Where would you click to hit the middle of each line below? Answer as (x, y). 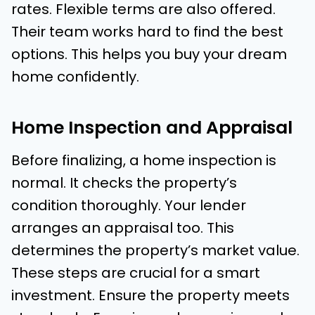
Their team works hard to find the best (147, 32)
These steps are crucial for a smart (136, 273)
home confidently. (75, 77)
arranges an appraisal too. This (123, 228)
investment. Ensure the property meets (150, 296)
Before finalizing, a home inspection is (144, 161)
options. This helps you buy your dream (149, 54)
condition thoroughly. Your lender (129, 206)
